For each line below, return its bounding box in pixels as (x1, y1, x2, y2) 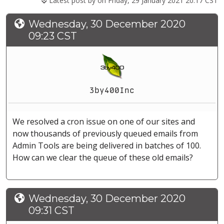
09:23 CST (28, 30, 77, 42)
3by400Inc (89, 85, 134, 95)
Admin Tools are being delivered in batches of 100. (12, 140, 201, 151)
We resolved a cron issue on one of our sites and (12, 116, 195, 127)
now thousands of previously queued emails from (12, 128, 198, 139)
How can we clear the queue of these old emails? (12, 152, 193, 163)
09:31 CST (28, 204, 74, 217)
